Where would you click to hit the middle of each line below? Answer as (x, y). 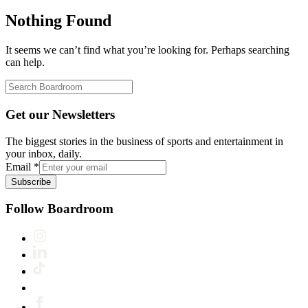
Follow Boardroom (59, 209)
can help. (25, 63)
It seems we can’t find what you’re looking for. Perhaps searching (147, 50)
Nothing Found (58, 21)
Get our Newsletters (60, 114)
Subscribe (31, 181)
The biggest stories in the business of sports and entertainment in (144, 141)
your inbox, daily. (44, 153)
